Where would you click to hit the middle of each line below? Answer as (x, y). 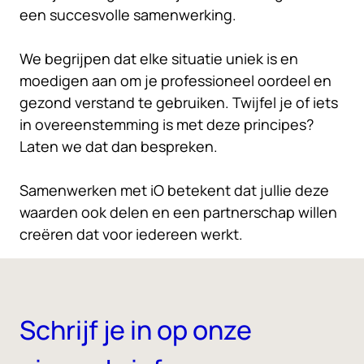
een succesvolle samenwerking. (128, 15)
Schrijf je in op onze (136, 330)
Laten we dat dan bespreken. (119, 146)
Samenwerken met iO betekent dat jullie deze (174, 190)
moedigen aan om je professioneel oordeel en (175, 80)
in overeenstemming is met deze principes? (167, 124)
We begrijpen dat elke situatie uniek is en (159, 58)
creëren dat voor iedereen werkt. (131, 234)
